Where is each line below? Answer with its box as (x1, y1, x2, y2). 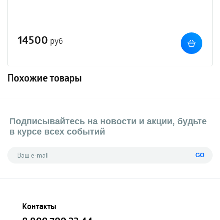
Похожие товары (7, 71, 82, 85)
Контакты (22, 201, 56, 212)
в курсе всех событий (9, 127, 105, 137)
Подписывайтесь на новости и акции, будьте (9, 116, 207, 126)
